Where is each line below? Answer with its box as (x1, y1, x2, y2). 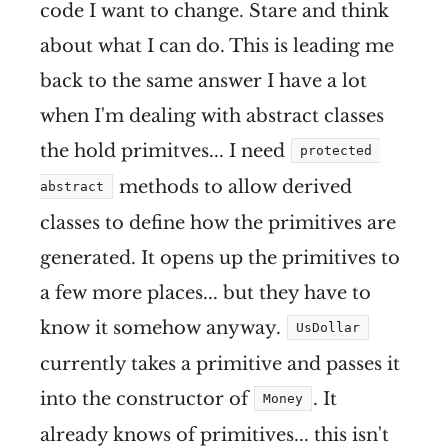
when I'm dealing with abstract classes (40, 105, 384, 128)
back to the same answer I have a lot (40, 70, 367, 93)
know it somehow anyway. (40, 317, 286, 340)
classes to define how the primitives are (40, 212, 396, 235)
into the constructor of (40, 388, 253, 411)
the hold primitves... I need (40, 140, 290, 163)
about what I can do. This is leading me (40, 35, 394, 58)
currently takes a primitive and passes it (40, 353, 400, 376)
